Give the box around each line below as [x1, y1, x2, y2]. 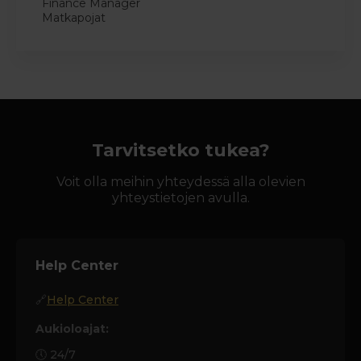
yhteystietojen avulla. [111, 190, 250, 206]
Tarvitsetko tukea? [91, 139, 270, 162]
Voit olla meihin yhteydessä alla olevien [56, 174, 305, 190]
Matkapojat [42, 10, 106, 26]
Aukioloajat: [35, 322, 112, 337]
